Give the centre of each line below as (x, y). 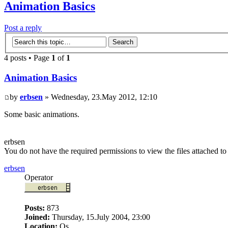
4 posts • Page (28, 58)
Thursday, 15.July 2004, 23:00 (100, 217)
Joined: (37, 217)
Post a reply (23, 28)
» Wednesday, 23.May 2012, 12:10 (100, 97)
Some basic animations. (42, 115)
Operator (39, 178)
